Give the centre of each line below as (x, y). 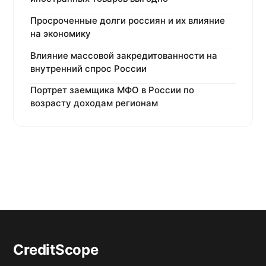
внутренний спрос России (89, 68)
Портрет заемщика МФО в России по (113, 90)
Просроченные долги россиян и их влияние (128, 20)
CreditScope (56, 250)
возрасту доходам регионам (94, 103)
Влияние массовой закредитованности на (124, 55)
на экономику (61, 33)
